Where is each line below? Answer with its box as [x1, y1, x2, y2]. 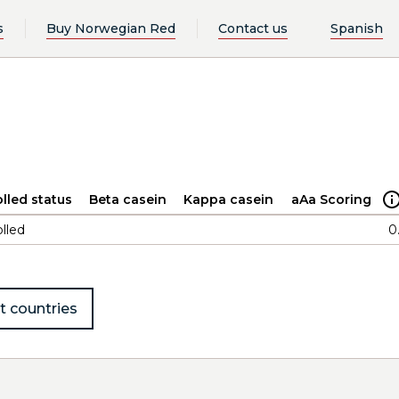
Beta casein [89, 191, 167, 208]
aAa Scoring [291, 191, 371, 208]
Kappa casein [183, 191, 273, 208]
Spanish [330, 20, 383, 37]
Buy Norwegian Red [45, 20, 175, 37]
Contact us [217, 20, 288, 37]
